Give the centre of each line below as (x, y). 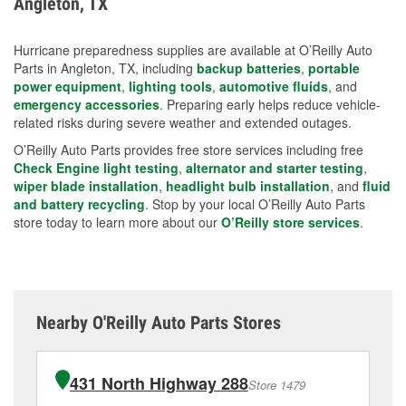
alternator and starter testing (275, 167)
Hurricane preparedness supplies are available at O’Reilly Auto (193, 49)
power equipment (68, 86)
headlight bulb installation (248, 185)
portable (334, 68)
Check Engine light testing (96, 167)
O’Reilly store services (290, 222)
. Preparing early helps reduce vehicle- (270, 104)
